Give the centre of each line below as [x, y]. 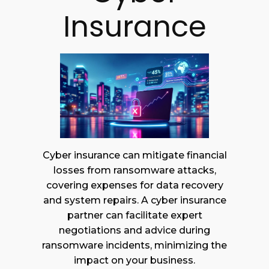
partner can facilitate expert [134, 216]
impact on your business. [134, 261]
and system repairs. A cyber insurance [134, 201]
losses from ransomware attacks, [134, 171]
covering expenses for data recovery [134, 186]
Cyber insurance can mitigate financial [134, 156]
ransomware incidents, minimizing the [134, 246]
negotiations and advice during [134, 231]
